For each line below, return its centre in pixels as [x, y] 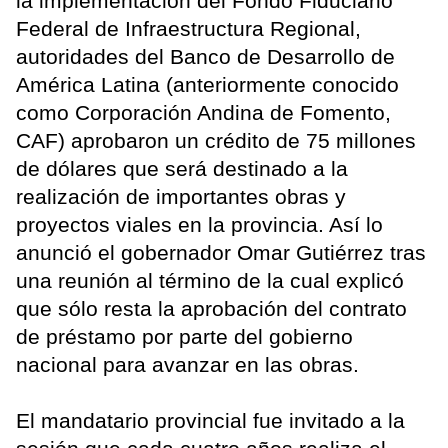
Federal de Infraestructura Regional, [188, 29]
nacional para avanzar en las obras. [187, 365]
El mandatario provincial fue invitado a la [210, 421]
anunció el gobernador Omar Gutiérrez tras [221, 253]
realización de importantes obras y [181, 197]
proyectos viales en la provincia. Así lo [199, 225]
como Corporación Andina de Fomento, [203, 113]
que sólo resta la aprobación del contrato [211, 309]
